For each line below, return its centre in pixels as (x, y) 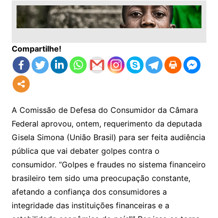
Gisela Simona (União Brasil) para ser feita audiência (108, 137)
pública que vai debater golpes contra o (85, 151)
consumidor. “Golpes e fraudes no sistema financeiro (109, 164)
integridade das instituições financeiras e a (90, 205)
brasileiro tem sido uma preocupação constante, (101, 178)
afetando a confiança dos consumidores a (89, 191)
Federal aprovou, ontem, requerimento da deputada (107, 123)
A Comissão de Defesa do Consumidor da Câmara (105, 110)
